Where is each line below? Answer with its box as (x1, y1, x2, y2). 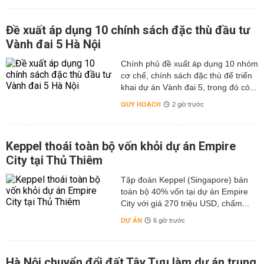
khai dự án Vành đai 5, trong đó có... (120, 82, 257, 93)
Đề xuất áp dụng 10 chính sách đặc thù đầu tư (6, 23, 250, 38)
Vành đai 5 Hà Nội (6, 37, 101, 52)
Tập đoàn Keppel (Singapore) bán (120, 175, 248, 185)
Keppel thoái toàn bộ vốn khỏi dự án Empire (6, 139, 236, 154)
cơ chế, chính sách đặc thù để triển (120, 71, 252, 81)
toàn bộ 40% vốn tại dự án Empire (120, 187, 248, 197)
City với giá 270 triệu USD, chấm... (120, 199, 249, 209)
